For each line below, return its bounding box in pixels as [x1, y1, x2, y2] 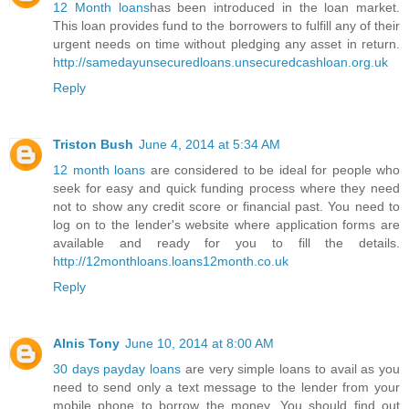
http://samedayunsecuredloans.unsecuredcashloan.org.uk [53, 54, 388, 69]
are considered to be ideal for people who [150, 162, 400, 177]
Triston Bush [53, 136, 133, 152]
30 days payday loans [53, 361, 185, 376]
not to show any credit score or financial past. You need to [53, 198, 400, 214]
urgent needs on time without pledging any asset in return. [53, 36, 400, 51]
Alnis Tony [53, 335, 120, 351]
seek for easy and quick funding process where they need [53, 180, 400, 195]
